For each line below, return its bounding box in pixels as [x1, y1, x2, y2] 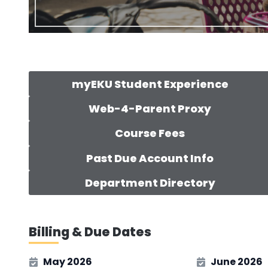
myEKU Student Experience [71, 76, 229, 92]
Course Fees [115, 126, 185, 141]
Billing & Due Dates [29, 223, 151, 241]
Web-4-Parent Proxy [89, 101, 212, 117]
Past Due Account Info [86, 150, 214, 166]
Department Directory [84, 175, 215, 191]
